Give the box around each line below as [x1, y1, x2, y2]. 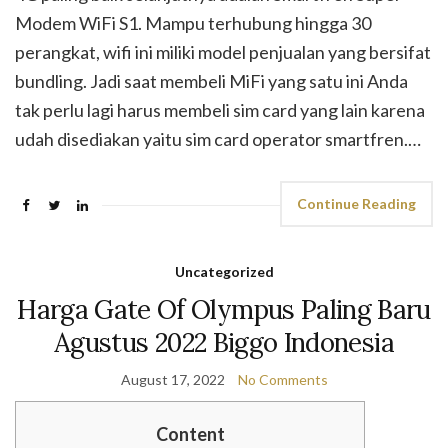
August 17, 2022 [120, 371, 225, 389]
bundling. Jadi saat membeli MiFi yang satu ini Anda [15, 70, 408, 93]
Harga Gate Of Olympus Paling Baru [17, 293, 431, 327]
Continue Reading [297, 195, 416, 213]
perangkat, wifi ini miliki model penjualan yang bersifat [15, 41, 431, 64]
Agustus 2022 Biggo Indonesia [54, 326, 394, 360]
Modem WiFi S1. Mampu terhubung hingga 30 [15, 12, 371, 35]
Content [155, 423, 225, 446]
